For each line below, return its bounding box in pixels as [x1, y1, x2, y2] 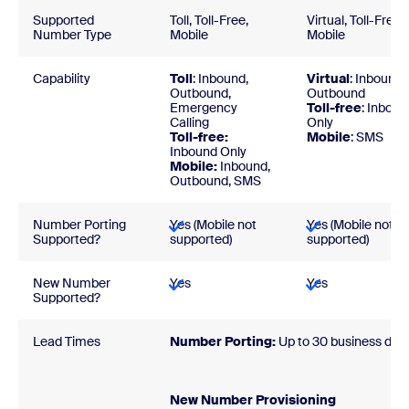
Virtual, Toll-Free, [307, 12, 404, 28]
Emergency [170, 100, 237, 116]
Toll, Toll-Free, [170, 12, 248, 28]
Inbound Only [170, 143, 246, 160]
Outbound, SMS [170, 173, 261, 189]
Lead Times [33, 333, 100, 350]
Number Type [33, 26, 111, 43]
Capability [33, 70, 90, 87]
